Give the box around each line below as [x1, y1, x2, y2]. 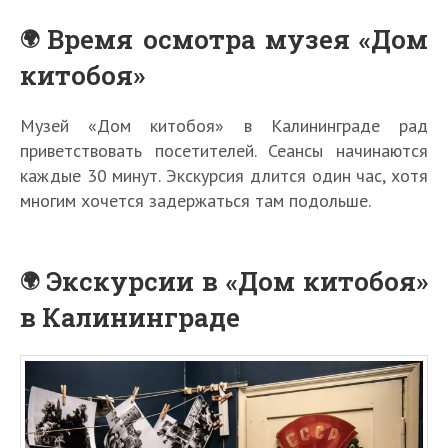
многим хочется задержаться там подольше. [20, 189, 371, 213]
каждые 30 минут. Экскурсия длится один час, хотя [20, 164, 428, 188]
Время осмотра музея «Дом [47, 22, 429, 57]
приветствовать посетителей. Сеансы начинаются [20, 139, 428, 163]
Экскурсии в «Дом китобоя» [46, 264, 429, 299]
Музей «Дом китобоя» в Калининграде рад [20, 114, 428, 138]
